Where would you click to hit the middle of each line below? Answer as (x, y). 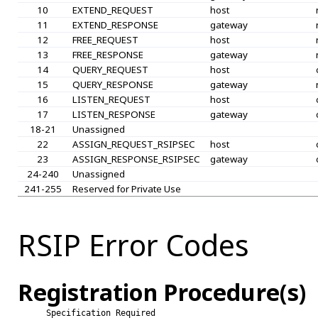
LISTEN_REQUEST (111, 99)
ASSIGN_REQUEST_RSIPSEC (133, 144)
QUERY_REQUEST (110, 69)
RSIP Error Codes (133, 245)
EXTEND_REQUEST (113, 10)
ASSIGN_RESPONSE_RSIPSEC (136, 159)
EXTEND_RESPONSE (115, 24)
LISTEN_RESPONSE (114, 114)
